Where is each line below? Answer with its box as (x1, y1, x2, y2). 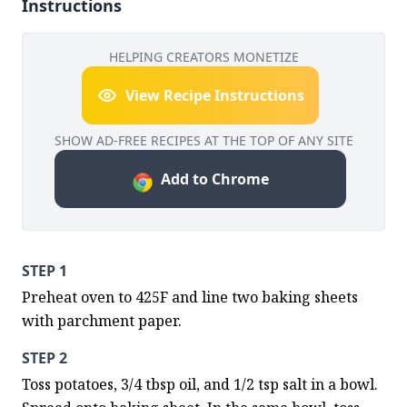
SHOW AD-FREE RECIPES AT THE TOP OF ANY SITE (54, 132, 353, 149)
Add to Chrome (160, 169, 269, 189)
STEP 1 (22, 261, 67, 281)
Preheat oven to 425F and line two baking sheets (22, 287, 358, 307)
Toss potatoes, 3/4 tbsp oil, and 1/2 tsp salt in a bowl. (22, 374, 378, 394)
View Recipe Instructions (124, 85, 304, 105)
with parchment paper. (22, 311, 182, 331)
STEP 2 (22, 348, 67, 368)
